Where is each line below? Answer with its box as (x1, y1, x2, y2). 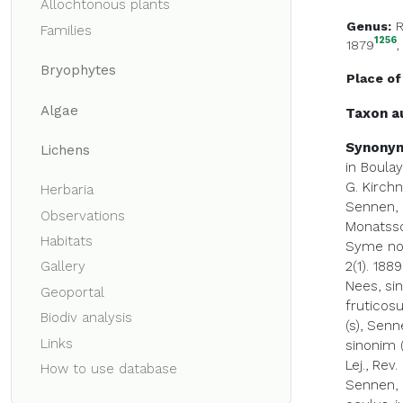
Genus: (346, 19, 391, 33)
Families (40, 22, 92, 39)
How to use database (40, 360, 177, 377)
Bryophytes (40, 62, 116, 79)
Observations (40, 207, 125, 224)
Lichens (40, 141, 90, 158)
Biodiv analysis (40, 309, 132, 327)
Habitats (40, 233, 93, 250)
